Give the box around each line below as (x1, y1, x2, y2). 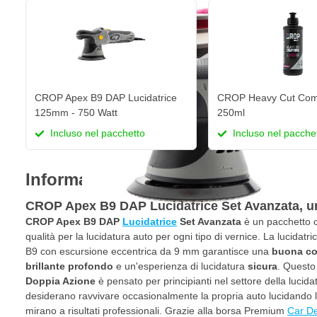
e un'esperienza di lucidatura (113, 260, 248, 272)
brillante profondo (25, 260, 113, 272)
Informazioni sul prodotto (25, 170, 233, 190)
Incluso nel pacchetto (47, 127, 145, 139)
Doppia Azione (25, 275, 96, 287)
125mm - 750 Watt (35, 107, 117, 119)
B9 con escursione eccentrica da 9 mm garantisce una (25, 246, 272, 258)
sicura (248, 260, 277, 272)
